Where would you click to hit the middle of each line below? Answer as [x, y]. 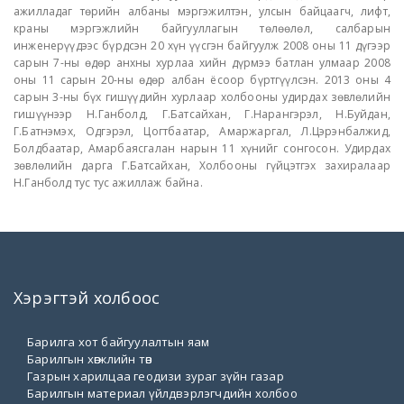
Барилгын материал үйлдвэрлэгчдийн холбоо [162, 393]
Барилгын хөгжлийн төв [90, 358]
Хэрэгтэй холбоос [87, 297]
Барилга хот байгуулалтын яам [119, 341]
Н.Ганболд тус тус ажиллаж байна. [108, 182]
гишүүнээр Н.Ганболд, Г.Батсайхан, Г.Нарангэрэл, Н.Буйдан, [202, 114]
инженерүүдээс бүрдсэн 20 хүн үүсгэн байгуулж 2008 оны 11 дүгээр [202, 45]
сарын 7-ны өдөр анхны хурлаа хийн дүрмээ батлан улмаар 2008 [202, 62]
